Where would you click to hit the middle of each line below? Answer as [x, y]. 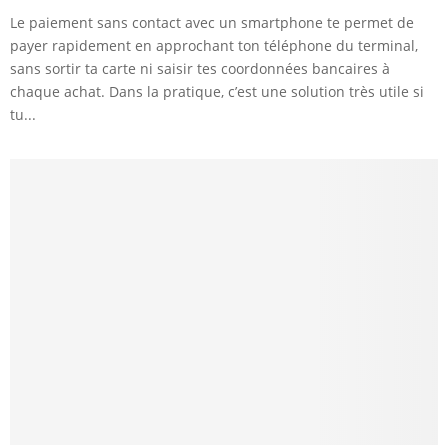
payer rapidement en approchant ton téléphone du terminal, [214, 46]
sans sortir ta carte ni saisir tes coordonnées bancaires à [200, 69]
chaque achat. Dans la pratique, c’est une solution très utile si [217, 92]
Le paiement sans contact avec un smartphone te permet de [212, 23]
